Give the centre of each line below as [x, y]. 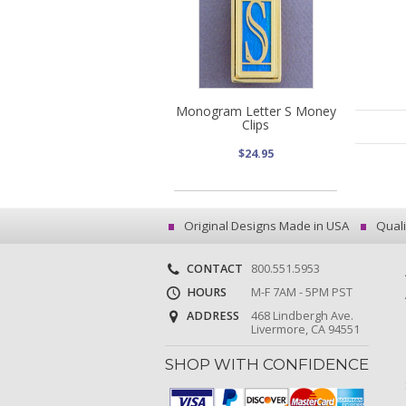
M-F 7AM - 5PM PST [301, 293]
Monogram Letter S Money [256, 111]
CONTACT [213, 268]
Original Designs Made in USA [265, 225]
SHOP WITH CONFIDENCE [267, 365]
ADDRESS [212, 316]
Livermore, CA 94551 [305, 330]
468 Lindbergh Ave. [302, 316]
